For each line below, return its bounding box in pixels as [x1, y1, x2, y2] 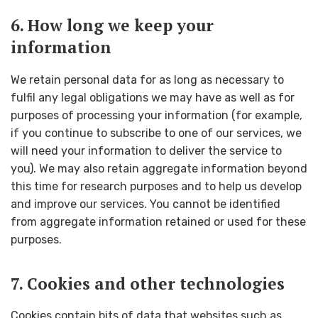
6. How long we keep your [11, 14, 214, 37]
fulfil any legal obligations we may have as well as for [11, 90, 295, 104]
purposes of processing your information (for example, [11, 108, 302, 122]
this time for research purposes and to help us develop [11, 179, 302, 193]
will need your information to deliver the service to [11, 143, 282, 158]
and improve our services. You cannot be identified [11, 197, 280, 211]
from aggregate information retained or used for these [11, 214, 306, 229]
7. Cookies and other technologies [11, 272, 285, 295]
